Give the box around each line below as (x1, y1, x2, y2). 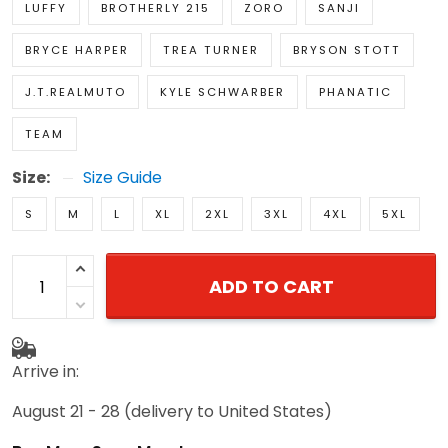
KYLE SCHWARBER (160, 84, 285, 101)
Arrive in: (12, 359, 79, 383)
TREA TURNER (163, 42, 259, 59)
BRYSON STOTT (293, 42, 401, 59)
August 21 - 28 (12, 399, 120, 423)
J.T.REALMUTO (25, 84, 126, 101)
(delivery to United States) (124, 399, 332, 423)
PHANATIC (319, 84, 392, 101)
